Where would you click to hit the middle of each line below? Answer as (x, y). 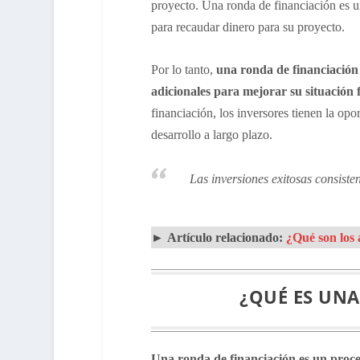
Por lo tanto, (182, 69)
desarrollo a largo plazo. (211, 134)
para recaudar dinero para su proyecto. (249, 27)
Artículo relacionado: (225, 238)
